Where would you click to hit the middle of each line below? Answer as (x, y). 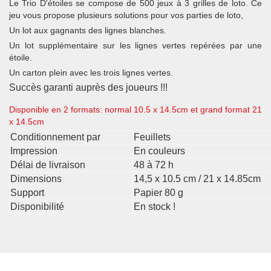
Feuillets (152, 137)
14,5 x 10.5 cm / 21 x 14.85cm (197, 179)
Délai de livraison (48, 165)
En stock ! (155, 207)
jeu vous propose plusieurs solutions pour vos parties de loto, (126, 15)
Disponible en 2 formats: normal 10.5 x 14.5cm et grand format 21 (135, 109)
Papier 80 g (158, 193)
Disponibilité (37, 207)
